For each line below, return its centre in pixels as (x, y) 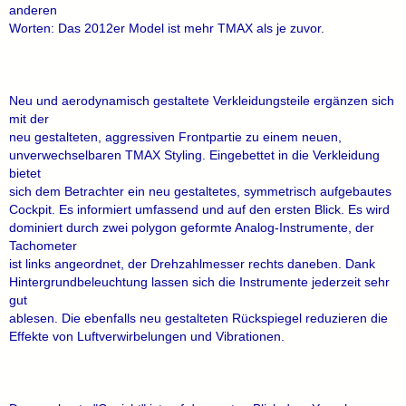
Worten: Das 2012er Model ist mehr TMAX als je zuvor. (167, 28)
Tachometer (43, 246)
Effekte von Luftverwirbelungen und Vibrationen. (147, 336)
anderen (33, 10)
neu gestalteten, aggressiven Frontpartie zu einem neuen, (175, 137)
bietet (25, 173)
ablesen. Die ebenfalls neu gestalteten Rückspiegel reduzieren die (198, 318)
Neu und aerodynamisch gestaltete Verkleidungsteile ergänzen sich (202, 101)
